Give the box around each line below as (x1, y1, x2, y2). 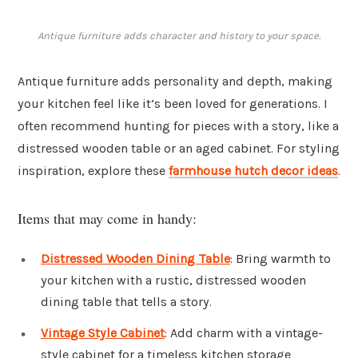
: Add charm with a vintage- (165, 325, 323, 341)
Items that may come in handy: (18, 208, 197, 228)
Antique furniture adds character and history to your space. (38, 30, 320, 42)
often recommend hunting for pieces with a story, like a (18, 118, 339, 134)
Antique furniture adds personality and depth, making (18, 74, 332, 89)
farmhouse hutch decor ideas (169, 163, 338, 179)
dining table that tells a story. (41, 293, 212, 309)
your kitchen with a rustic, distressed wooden (41, 272, 306, 288)
